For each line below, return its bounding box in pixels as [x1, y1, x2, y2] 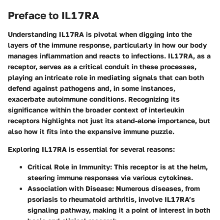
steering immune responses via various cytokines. [27, 173, 193, 182]
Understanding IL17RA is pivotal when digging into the [8, 29, 192, 38]
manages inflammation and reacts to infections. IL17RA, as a [8, 51, 211, 60]
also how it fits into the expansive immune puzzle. [8, 127, 174, 136]
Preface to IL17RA [8, 9, 99, 22]
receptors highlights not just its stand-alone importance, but [8, 116, 210, 125]
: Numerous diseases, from [112, 184, 200, 192]
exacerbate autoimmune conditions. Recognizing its [8, 94, 180, 103]
